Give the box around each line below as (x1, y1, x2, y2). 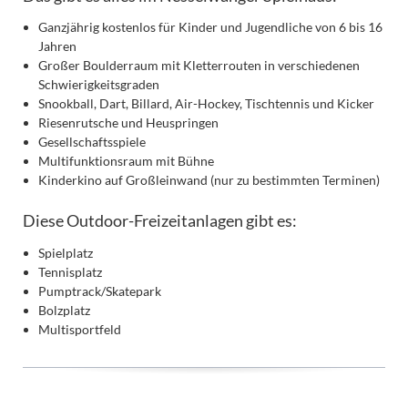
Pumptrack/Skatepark (38, 282, 162, 299)
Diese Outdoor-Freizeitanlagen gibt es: (22, 210, 297, 231)
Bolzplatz (38, 301, 91, 318)
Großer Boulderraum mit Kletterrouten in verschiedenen (38, 57, 361, 74)
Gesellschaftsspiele (38, 134, 147, 150)
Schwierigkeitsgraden (38, 76, 160, 93)
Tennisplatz (38, 263, 103, 280)
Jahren (38, 38, 77, 55)
